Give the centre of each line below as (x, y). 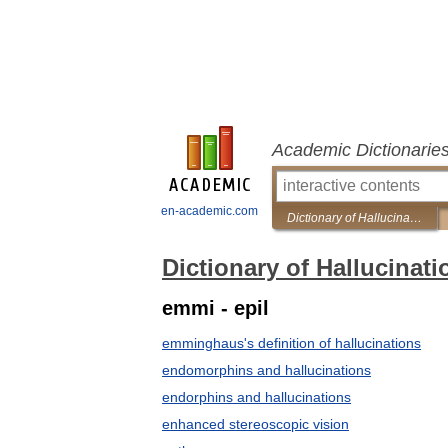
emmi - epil (215, 308)
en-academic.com (209, 211)
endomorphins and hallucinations (266, 370)
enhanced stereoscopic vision (255, 424)
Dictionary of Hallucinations (416, 218)
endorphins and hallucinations (256, 397)
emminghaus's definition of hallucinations (291, 343)
